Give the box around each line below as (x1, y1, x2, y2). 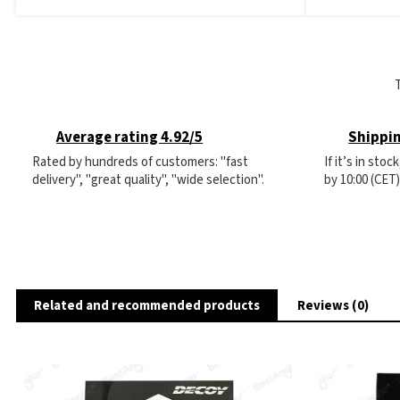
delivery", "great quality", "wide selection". (32, 171, 264, 190)
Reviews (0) (297, 296, 369, 316)
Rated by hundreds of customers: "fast (32, 153, 248, 172)
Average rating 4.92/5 (56, 127, 204, 149)
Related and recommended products (34, 296, 260, 316)
